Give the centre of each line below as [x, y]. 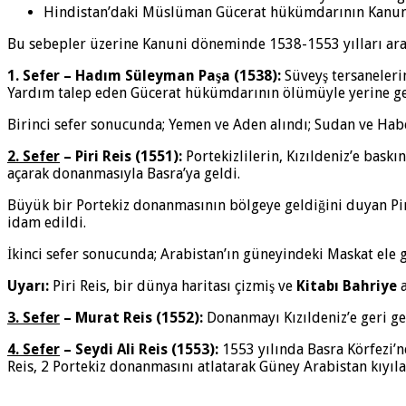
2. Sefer [34, 157]
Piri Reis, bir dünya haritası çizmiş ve [173, 286]
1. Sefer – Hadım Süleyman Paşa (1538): [144, 76]
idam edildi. [47, 223]
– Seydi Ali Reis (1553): [139, 350]
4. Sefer [34, 350]
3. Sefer [34, 318]
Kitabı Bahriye [347, 286]
